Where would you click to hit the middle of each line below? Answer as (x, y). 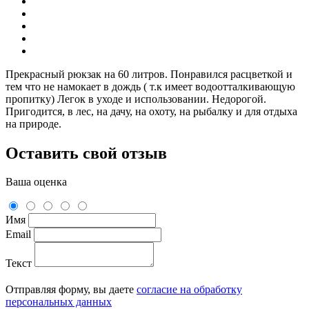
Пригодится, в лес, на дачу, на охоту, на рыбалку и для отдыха (151, 111)
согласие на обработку (189, 290)
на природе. (33, 123)
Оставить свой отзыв (86, 153)
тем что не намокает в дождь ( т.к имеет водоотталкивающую (150, 86)
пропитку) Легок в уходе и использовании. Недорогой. (136, 99)
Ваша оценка (36, 182)
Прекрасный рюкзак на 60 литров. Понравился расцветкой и (149, 74)
